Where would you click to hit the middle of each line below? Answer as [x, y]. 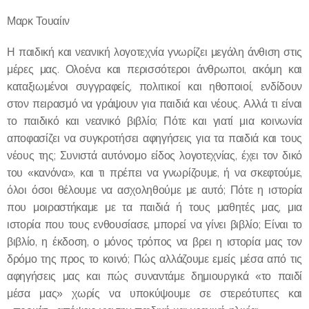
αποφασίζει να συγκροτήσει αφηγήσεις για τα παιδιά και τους [154, 138]
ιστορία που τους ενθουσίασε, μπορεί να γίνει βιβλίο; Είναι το [154, 224]
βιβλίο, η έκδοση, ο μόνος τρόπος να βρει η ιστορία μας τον [154, 241]
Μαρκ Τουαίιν [39, 21]
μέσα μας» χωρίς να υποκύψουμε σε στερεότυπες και [154, 293]
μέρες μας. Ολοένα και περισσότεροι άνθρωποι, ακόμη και [154, 69]
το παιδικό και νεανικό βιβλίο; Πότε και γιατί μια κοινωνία [154, 121]
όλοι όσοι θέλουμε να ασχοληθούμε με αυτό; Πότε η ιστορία [154, 190]
